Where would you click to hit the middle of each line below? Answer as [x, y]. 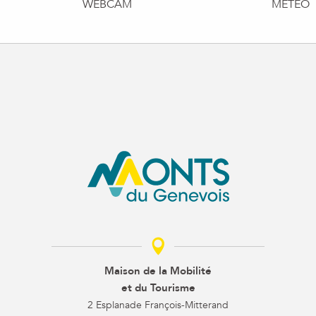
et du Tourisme [158, 288]
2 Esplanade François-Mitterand [158, 305]
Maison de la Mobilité [158, 271]
